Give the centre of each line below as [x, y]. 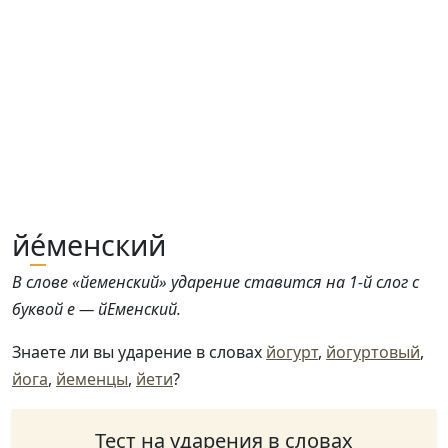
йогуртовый [373, 352]
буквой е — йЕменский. [96, 309]
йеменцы [92, 379]
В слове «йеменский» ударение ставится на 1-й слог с [215, 282]
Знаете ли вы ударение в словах [139, 352]
